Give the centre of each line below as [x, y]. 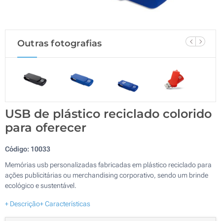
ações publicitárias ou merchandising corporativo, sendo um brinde [107, 175]
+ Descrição [22, 203]
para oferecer [46, 127]
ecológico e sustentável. [41, 185]
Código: [18, 149]
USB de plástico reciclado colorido [108, 113]
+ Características [65, 203]
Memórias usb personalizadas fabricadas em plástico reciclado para [108, 165]
